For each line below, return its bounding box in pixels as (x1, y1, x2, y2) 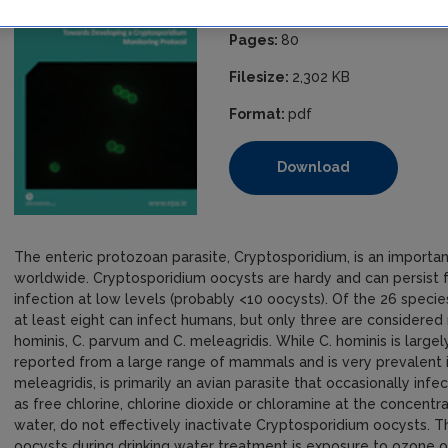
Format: (229, 106, 289, 122)
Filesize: (229, 69, 293, 85)
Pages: (229, 32, 282, 48)
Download (277, 159, 351, 175)
